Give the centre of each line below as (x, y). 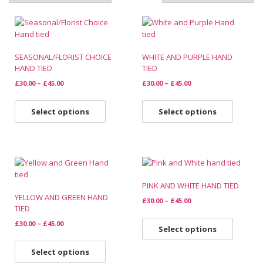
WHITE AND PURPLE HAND (188, 57)
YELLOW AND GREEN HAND (61, 197)
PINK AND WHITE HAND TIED (191, 185)
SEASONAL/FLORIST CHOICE (63, 57)
